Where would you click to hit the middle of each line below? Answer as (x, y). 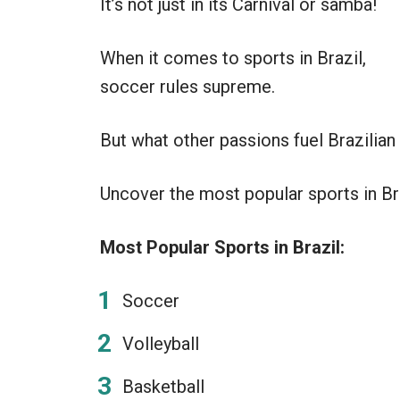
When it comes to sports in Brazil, (233, 58)
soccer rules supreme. (187, 87)
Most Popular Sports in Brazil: (222, 247)
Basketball (163, 387)
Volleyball (161, 344)
